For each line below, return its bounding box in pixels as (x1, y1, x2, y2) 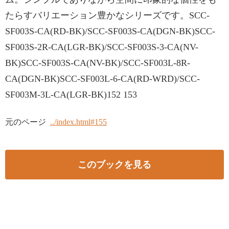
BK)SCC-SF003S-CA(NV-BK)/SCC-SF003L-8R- (5, 58, 190, 68)
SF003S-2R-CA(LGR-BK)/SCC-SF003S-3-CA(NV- (5, 42, 198, 52)
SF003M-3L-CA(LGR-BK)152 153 (5, 89, 137, 100)
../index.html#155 (50, 118, 107, 126)
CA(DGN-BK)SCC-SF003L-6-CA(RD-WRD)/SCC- (5, 74, 200, 84)
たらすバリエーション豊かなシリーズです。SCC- (5, 10, 210, 20)
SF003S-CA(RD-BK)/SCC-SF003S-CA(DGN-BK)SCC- (5, 26, 215, 36)
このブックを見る (78, 159, 151, 170)
